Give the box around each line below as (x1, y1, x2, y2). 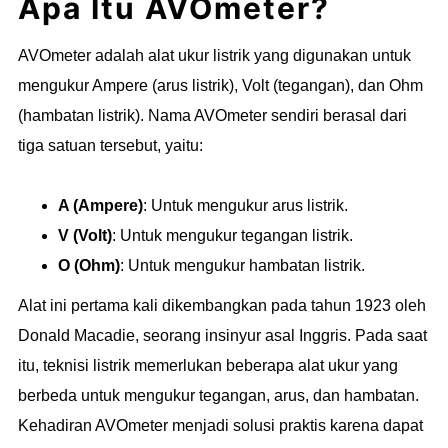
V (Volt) (58, 226, 112, 244)
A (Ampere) (58, 196, 143, 214)
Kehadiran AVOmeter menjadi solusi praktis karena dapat (18, 416, 423, 434)
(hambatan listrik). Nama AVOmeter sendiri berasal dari (18, 106, 407, 124)
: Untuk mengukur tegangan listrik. (112, 226, 353, 244)
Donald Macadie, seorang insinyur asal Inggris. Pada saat (18, 326, 427, 344)
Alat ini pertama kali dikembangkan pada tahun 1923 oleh (18, 296, 426, 314)
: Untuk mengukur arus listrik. (143, 196, 348, 214)
